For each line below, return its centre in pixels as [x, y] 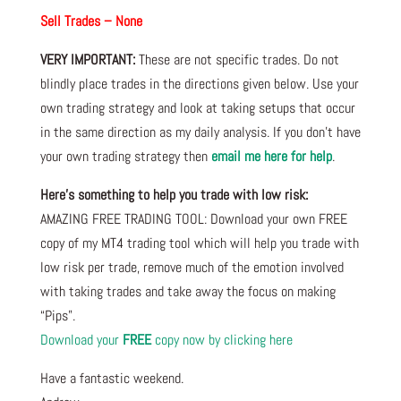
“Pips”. [59, 315]
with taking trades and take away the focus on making [188, 291]
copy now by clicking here [222, 339]
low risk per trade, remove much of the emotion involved [192, 267]
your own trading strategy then [125, 156]
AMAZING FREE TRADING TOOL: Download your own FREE [193, 218]
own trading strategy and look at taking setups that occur [197, 107]
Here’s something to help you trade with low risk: [174, 194]
